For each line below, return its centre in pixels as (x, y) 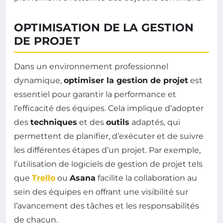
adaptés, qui (155, 122)
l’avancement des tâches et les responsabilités (107, 206)
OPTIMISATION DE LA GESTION (104, 28)
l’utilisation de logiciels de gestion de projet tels (108, 164)
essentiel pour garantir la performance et (95, 94)
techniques (54, 122)
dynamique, (39, 80)
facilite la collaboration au (146, 178)
